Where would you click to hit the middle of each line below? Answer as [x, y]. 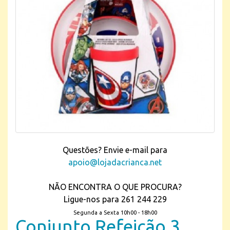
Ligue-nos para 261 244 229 [115, 199]
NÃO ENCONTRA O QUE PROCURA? [115, 187]
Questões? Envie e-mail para [115, 150]
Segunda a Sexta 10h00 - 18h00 [115, 212]
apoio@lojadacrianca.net [115, 162]
